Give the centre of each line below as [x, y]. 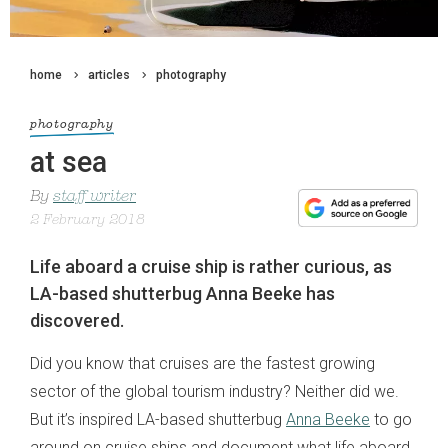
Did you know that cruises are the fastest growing [202, 364]
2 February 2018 [87, 221]
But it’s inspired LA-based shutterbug [158, 420]
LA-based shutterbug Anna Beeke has [182, 294]
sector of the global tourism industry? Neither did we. [214, 392]
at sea [68, 162]
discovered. [77, 321]
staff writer [94, 197]
